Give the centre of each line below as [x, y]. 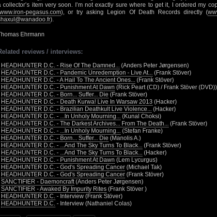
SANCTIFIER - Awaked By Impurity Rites [54, 189]
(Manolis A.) [125, 138]
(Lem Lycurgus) [136, 160]
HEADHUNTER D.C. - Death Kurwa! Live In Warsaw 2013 [77, 102]
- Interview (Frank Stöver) [89, 196]
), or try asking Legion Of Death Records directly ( [134, 12]
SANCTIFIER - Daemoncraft [38, 182]
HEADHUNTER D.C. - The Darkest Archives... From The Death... [85, 124]
